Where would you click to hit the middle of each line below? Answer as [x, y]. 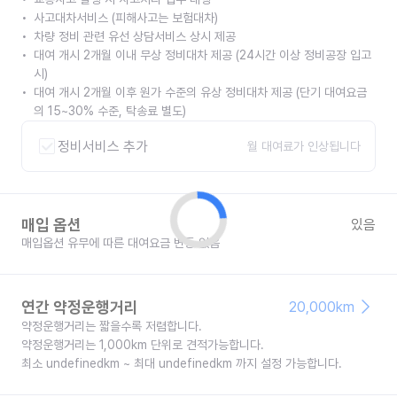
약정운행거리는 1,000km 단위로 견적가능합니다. [143, 345]
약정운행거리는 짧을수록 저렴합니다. [112, 326]
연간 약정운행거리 [80, 307]
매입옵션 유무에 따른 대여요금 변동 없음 [121, 243]
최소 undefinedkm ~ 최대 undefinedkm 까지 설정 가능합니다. [182, 363]
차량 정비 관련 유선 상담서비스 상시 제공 [135, 36]
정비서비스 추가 [103, 146]
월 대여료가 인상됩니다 [304, 146]
